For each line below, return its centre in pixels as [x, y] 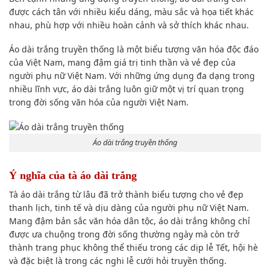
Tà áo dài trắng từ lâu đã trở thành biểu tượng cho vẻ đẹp [126, 195]
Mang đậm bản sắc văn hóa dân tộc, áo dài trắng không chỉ [130, 221]
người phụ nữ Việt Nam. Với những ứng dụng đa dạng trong [132, 75]
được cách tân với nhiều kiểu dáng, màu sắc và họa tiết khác [131, 11]
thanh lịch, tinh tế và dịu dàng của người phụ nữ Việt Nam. [129, 208]
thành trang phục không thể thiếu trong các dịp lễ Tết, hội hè [133, 248]
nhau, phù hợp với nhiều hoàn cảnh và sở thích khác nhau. [129, 25]
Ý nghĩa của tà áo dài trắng [73, 176]
